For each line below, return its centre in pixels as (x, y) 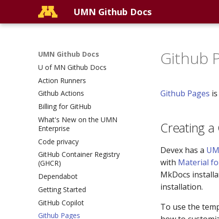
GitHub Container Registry (79, 154)
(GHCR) (50, 163)
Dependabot (58, 176)
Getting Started (62, 189)
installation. (182, 187)
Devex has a (183, 150)
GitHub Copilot (61, 202)
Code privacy (58, 141)
